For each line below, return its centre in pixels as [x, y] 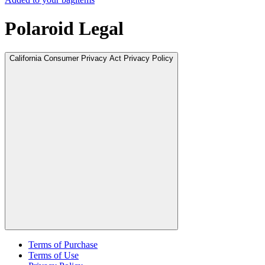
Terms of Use [54, 256]
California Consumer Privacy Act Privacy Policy [91, 59]
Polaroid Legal [64, 28]
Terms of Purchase [63, 245]
